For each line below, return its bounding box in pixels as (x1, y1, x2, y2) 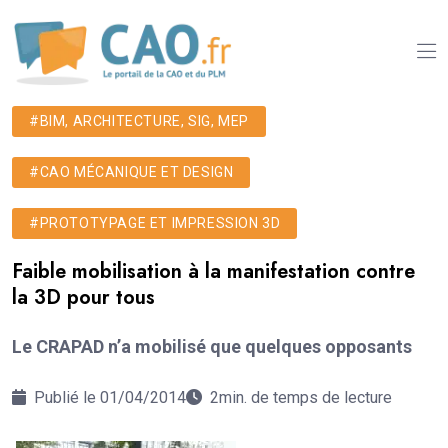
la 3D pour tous (12, 282, 155, 312)
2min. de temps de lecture (210, 387, 392, 407)
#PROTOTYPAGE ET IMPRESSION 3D (29, 214, 281, 231)
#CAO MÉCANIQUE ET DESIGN (29, 163, 234, 180)
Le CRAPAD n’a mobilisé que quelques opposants (12, 335, 412, 357)
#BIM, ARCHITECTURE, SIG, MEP (29, 112, 249, 129)
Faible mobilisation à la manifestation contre (12, 256, 415, 286)
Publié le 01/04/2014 (30, 387, 186, 407)
